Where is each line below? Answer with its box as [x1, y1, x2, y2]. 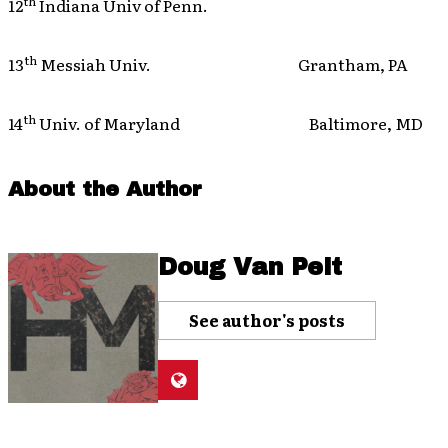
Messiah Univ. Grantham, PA [37, 52, 408, 76]
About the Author [8, 178, 202, 200]
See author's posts [189, 308, 345, 332]
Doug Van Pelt [158, 254, 342, 280]
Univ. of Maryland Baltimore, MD [36, 111, 423, 135]
